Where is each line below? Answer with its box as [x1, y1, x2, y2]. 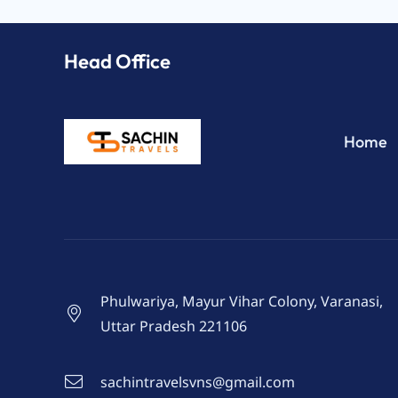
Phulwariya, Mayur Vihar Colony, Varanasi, [100, 291, 383, 312]
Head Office [64, 49, 171, 75]
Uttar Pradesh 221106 [100, 316, 247, 337]
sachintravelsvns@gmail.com [100, 372, 295, 393]
